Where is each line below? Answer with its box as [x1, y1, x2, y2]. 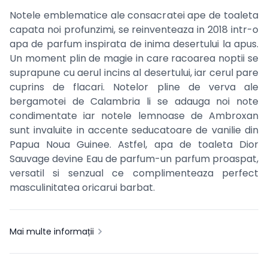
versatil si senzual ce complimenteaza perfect [10, 166, 258, 181]
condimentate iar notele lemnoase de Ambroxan [10, 109, 258, 123]
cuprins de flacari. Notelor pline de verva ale [10, 80, 258, 95]
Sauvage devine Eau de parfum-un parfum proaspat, [10, 152, 258, 166]
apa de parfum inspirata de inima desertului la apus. [10, 37, 258, 51]
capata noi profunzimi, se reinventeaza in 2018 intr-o [10, 23, 258, 37]
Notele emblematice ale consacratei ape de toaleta [10, 8, 258, 23]
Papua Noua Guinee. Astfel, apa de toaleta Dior [10, 138, 258, 152]
